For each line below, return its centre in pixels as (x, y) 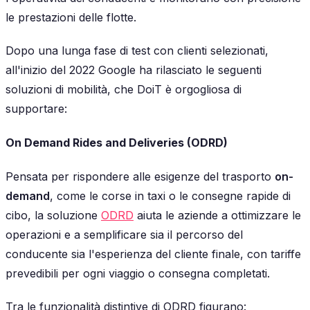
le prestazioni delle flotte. (71, 17)
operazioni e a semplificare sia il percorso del (124, 235)
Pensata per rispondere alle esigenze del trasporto (140, 177)
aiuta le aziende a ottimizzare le (217, 216)
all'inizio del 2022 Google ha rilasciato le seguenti (134, 70)
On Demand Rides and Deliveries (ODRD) (117, 143)
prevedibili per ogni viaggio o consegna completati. (138, 274)
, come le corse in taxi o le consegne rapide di (170, 196)
